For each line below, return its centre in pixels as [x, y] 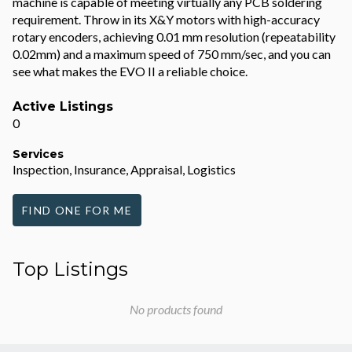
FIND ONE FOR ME [77, 210]
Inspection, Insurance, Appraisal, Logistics [124, 169]
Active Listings [63, 106]
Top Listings [70, 269]
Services [38, 154]
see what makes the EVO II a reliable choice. [130, 71]
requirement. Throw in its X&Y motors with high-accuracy [166, 19]
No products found [176, 309]
